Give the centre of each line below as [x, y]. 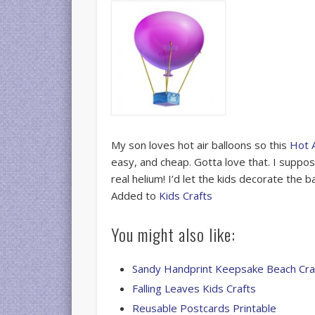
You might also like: [174, 234]
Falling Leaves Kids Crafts [194, 288]
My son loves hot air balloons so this [201, 144]
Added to [135, 195]
